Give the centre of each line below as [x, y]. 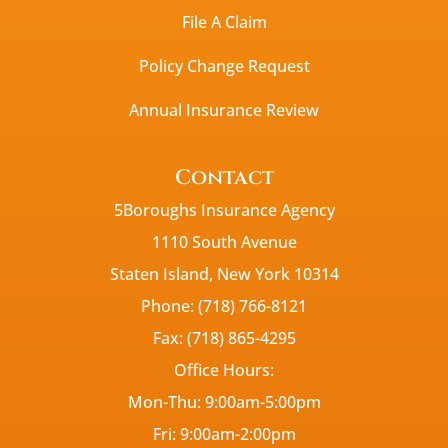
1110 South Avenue [224, 241]
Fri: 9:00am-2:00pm [224, 433]
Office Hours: [224, 369]
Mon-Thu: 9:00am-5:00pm [224, 401]
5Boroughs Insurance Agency [224, 209]
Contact [224, 177]
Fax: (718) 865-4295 [224, 337]
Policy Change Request [224, 65]
